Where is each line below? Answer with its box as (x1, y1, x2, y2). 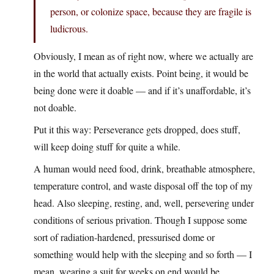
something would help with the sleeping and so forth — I (34, 248, 252, 261)
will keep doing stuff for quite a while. (34, 140, 180, 154)
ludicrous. (50, 22, 88, 35)
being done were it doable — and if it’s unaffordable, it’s (34, 84, 251, 97)
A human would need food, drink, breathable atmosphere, (34, 162, 255, 176)
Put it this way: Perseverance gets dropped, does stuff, (34, 123, 240, 136)
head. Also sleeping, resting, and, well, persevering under (34, 196, 254, 210)
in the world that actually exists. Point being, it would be (34, 67, 248, 80)
